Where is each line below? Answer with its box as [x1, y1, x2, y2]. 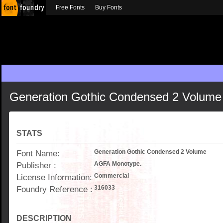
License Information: [16, 172, 92, 182]
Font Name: [16, 148, 60, 158]
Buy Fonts [95, 4, 122, 11]
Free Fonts [56, 4, 85, 11]
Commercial [94, 172, 129, 179]
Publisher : [16, 160, 56, 170]
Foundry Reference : [16, 184, 93, 194]
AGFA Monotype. [94, 160, 141, 167]
